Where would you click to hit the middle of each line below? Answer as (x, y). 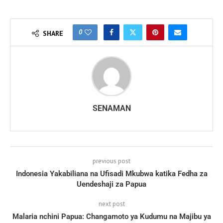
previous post (111, 161)
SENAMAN (111, 108)
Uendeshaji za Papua (111, 184)
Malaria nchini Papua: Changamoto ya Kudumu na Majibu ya (111, 216)
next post (111, 204)
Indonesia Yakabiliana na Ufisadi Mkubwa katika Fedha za (111, 173)
